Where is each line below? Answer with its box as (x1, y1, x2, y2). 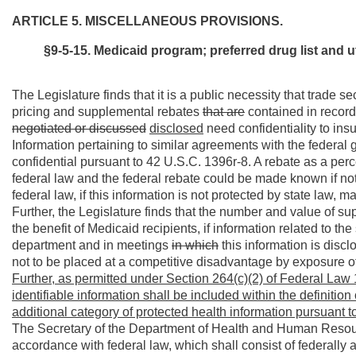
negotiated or (12, 122, 89, 135)
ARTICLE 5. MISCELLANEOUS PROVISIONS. (12, 14, 283, 28)
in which (172, 238, 219, 252)
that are (203, 105, 245, 118)
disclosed (149, 122, 203, 135)
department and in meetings (12, 238, 172, 252)
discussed (89, 122, 146, 135)
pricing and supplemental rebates (12, 105, 203, 118)
